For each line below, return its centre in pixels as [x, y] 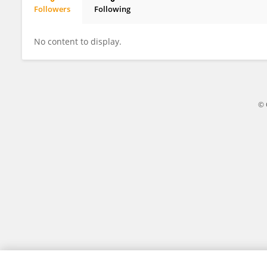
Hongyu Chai [67, 19]
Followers [52, 9]
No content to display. [78, 41]
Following [112, 9]
